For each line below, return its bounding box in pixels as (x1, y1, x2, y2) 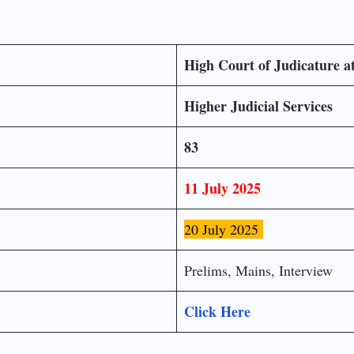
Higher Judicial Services (184, 95, 333, 116)
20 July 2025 (184, 219, 264, 239)
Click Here (184, 300, 251, 322)
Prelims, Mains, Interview (184, 260, 333, 280)
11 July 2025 (184, 177, 262, 198)
